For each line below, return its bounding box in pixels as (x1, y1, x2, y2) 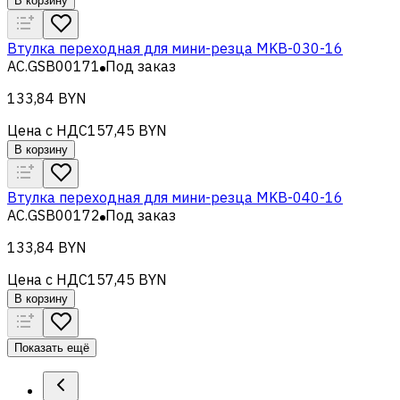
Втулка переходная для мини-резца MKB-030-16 (7, 38, 343, 57)
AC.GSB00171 (7, 56, 100, 75)
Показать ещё (14, 340, 89, 354)
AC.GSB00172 (7, 205, 100, 224)
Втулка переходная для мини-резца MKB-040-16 (7, 187, 343, 206)
